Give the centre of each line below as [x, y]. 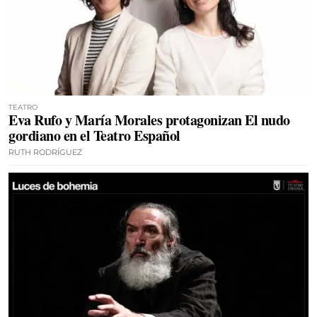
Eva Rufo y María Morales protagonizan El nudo [149, 120]
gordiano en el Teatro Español [94, 135]
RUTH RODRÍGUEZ [45, 152]
